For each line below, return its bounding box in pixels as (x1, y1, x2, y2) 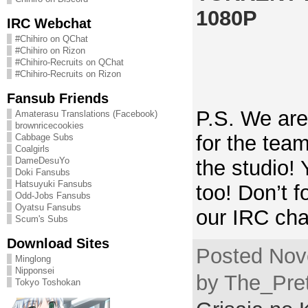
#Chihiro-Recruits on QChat (14, 57, 124, 67)
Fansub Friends (6, 90, 109, 106)
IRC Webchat (6, 15, 91, 31)
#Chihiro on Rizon (14, 45, 85, 56)
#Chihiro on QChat (14, 34, 88, 44)
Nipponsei (14, 265, 54, 276)
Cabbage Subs (14, 132, 74, 142)
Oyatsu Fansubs (14, 202, 81, 212)
